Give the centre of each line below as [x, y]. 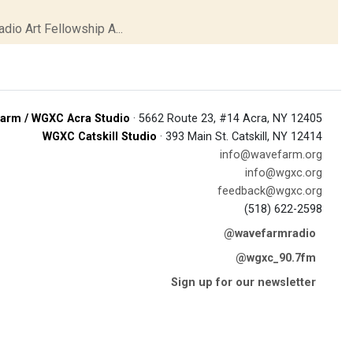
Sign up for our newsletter [243, 282]
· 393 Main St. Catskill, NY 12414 [240, 136]
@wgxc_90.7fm [276, 258]
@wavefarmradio [270, 233]
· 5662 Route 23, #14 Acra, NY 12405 [226, 118]
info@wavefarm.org [271, 154]
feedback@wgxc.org [270, 191]
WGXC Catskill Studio [100, 136]
